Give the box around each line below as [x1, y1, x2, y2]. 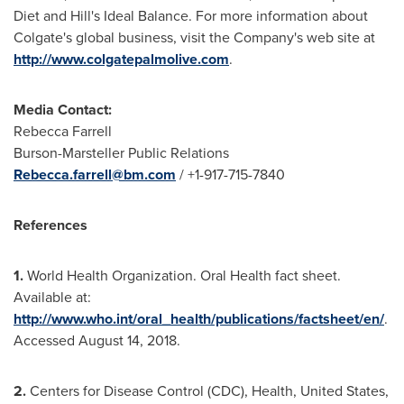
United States [300, 381, 385, 401]
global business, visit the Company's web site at [72, 27, 375, 48]
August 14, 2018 [78, 330, 177, 351]
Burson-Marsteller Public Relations [14, 142, 233, 163]
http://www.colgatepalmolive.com [14, 49, 229, 69]
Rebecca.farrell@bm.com [14, 164, 176, 185]
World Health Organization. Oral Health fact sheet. [27, 265, 341, 286]
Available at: [14, 287, 91, 308]
